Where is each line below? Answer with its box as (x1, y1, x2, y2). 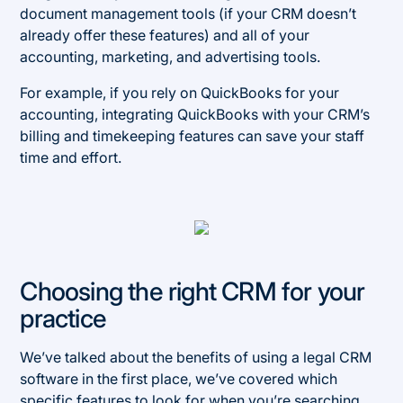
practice (20, 302, 106, 334)
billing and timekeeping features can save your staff (20, 126, 365, 145)
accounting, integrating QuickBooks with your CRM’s (20, 104, 371, 123)
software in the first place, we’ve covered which (20, 369, 338, 388)
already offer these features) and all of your (20, 25, 310, 44)
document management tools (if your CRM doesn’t (20, 4, 357, 22)
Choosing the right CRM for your (20, 275, 365, 307)
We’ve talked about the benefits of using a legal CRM (20, 347, 372, 366)
